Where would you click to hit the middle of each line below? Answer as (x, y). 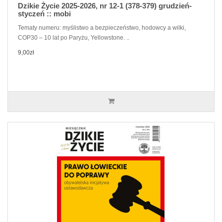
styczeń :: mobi (44, 14)
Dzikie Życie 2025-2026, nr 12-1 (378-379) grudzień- (105, 6)
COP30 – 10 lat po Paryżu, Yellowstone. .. (74, 38)
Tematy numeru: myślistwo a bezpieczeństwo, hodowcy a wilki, (102, 28)
